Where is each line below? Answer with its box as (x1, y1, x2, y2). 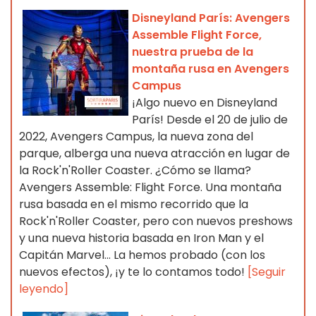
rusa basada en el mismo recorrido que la (19, 196, 248, 213)
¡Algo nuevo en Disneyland (132, 95, 277, 111)
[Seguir (248, 264, 286, 281)
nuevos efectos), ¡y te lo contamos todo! (19, 264, 248, 281)
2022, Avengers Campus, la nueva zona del (19, 128, 253, 145)
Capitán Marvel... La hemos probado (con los (19, 247, 265, 264)
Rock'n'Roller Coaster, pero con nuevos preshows (19, 213, 293, 230)
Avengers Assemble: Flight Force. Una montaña (19, 179, 281, 196)
